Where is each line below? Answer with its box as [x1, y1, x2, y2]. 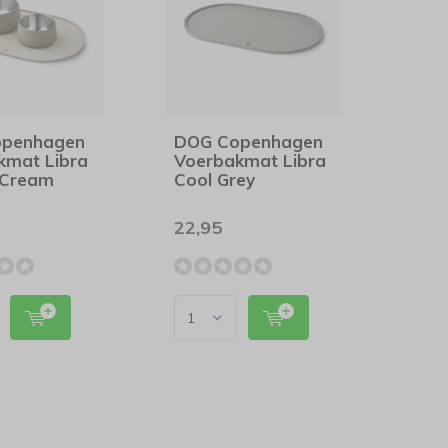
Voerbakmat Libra [174, 150, 327, 171]
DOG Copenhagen [174, 131, 324, 152]
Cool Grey [174, 169, 256, 190]
